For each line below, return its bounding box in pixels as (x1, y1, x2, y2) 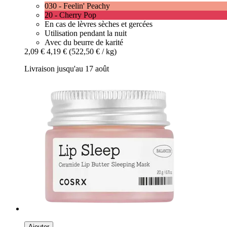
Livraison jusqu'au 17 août (24, 64, 109, 73)
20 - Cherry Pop (45, 11, 96, 20)
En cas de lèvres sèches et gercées (45, 20, 153, 29)
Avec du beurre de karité (45, 38, 123, 47)
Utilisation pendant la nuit (45, 29, 127, 38)
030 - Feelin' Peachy (45, 2, 110, 11)
